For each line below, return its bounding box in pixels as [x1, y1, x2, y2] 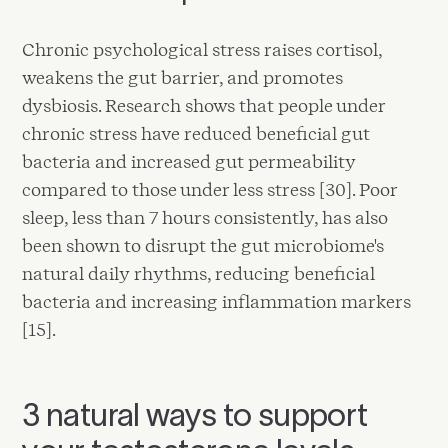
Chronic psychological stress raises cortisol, [22, 38, 383, 60]
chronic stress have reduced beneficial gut [22, 122, 371, 144]
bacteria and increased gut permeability [22, 150, 357, 172]
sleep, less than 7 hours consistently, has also [22, 206, 389, 228]
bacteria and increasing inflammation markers [22, 290, 412, 312]
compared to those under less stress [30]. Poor [22, 178, 398, 200]
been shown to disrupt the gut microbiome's [22, 234, 385, 256]
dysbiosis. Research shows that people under [22, 94, 386, 116]
